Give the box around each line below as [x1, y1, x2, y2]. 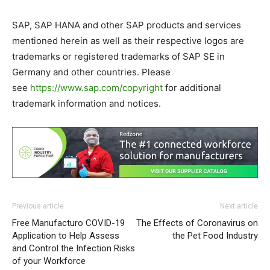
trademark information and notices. [12, 98, 161, 110]
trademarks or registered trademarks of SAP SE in [12, 51, 225, 63]
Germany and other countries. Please [12, 66, 171, 78]
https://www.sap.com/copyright [30, 82, 163, 94]
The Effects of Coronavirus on [136, 218, 258, 229]
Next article [220, 202, 258, 211]
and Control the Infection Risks [12, 243, 135, 254]
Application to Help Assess [12, 230, 119, 242]
